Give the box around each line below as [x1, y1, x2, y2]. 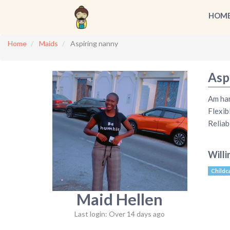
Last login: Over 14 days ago [74, 209, 165, 218]
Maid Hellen [76, 189, 163, 209]
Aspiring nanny [70, 39, 118, 48]
